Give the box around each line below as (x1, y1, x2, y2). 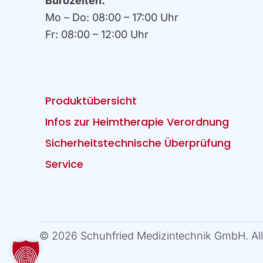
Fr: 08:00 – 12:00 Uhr (45, 28, 149, 41)
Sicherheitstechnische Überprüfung (45, 135, 231, 150)
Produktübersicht (45, 93, 137, 108)
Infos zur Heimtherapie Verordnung (45, 114, 230, 129)
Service (45, 156, 84, 171)
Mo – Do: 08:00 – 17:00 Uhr (45, 11, 179, 23)
